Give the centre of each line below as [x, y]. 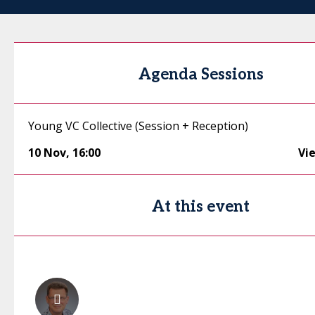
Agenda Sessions [201, 75]
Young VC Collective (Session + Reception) [138, 126]
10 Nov [47, 153]
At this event [201, 207]
